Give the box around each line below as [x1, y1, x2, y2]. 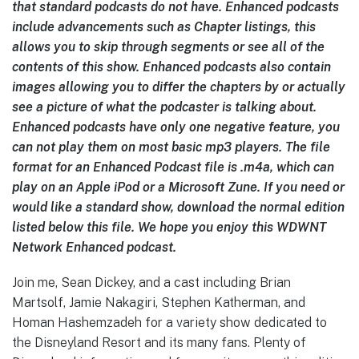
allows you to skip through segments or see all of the [12, 38, 325, 54]
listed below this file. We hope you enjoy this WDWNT [12, 219, 326, 235]
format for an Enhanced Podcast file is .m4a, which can [12, 159, 334, 175]
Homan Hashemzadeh [12, 314, 142, 330]
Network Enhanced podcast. [12, 239, 176, 255]
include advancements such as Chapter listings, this [12, 18, 316, 34]
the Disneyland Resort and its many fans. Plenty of [12, 334, 306, 350]
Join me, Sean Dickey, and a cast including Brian [12, 274, 291, 290]
